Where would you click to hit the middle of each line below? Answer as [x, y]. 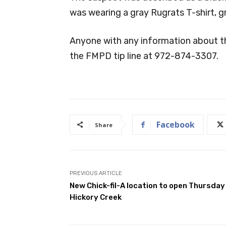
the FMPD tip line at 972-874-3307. [144, 56]
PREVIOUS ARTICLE [96, 173]
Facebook [176, 124]
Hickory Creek [96, 197]
